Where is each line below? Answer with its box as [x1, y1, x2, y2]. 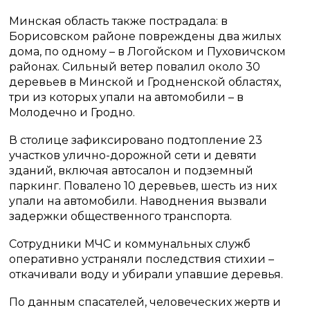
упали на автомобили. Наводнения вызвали [9, 194, 268, 208]
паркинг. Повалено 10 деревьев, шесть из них [9, 179, 277, 192]
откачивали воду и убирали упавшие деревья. [9, 268, 284, 281]
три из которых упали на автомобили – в [9, 91, 244, 104]
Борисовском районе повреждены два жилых [9, 30, 282, 43]
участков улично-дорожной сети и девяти [9, 149, 257, 162]
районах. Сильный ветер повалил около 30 [9, 60, 261, 73]
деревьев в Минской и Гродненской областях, [9, 75, 282, 89]
